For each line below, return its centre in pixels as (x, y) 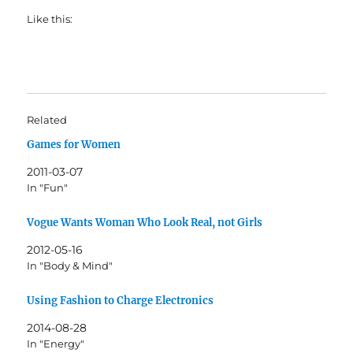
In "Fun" (48, 188)
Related (47, 120)
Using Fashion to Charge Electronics (121, 300)
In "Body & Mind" (70, 265)
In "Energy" (56, 343)
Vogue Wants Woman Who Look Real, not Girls (145, 222)
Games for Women (74, 145)
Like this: (50, 19)
